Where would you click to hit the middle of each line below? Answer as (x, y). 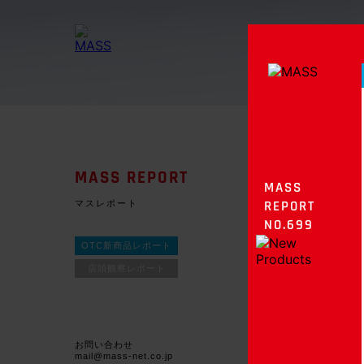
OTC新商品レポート (126, 245)
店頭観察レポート (126, 268)
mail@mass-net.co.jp (124, 356)
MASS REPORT (132, 178)
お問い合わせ (104, 344)
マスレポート (106, 203)
